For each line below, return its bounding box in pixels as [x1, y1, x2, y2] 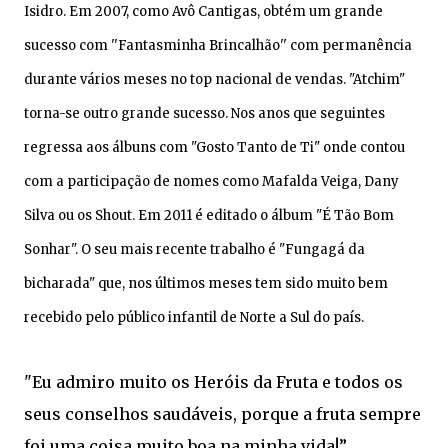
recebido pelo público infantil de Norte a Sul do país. [24, 308, 364, 326]
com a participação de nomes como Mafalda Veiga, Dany [24, 172, 399, 190]
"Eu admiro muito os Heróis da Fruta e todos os [24, 371, 403, 392]
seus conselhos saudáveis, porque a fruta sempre [24, 403, 421, 424]
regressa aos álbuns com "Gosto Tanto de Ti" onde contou [24, 138, 405, 156]
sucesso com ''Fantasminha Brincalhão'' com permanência [24, 36, 412, 54]
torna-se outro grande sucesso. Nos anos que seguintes [24, 104, 385, 122]
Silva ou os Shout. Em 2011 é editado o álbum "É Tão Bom [24, 206, 394, 224]
